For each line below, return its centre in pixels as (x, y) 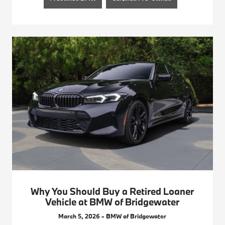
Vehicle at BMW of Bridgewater (113, 202)
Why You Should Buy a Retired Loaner (113, 192)
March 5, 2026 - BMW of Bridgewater (113, 216)
